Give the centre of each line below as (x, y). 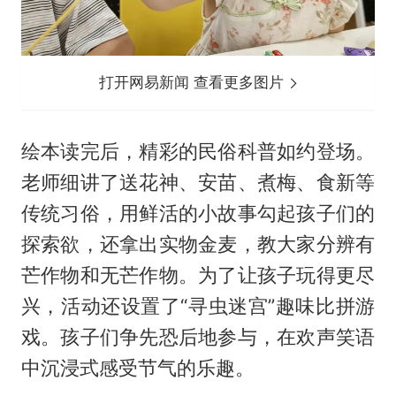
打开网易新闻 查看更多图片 (194, 82)
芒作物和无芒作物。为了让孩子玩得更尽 (198, 274)
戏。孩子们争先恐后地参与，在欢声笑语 (198, 336)
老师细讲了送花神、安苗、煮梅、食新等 (198, 182)
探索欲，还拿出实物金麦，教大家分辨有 (198, 244)
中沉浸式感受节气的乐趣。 (137, 367)
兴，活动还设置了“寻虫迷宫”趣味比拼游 (198, 305)
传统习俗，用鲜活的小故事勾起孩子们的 (198, 213)
